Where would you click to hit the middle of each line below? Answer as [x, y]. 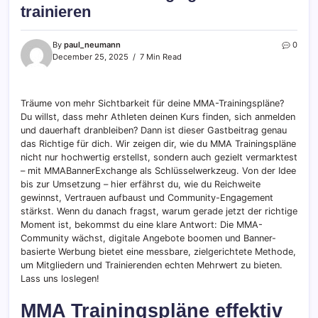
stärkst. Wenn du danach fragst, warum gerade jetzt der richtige [159, 212]
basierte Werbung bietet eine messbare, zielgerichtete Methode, [158, 252]
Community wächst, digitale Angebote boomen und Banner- [148, 238]
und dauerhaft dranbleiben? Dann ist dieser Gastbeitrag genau [154, 131]
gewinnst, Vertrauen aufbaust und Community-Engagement [147, 198]
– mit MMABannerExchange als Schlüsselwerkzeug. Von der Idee [158, 171]
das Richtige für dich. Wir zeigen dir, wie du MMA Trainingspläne [158, 144]
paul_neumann [92, 45]
